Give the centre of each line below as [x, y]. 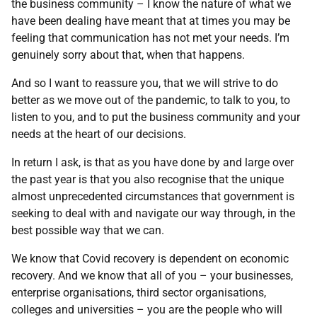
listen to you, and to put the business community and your [156, 117]
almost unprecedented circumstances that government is [153, 196]
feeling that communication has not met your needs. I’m [150, 38]
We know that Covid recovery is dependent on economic [150, 259]
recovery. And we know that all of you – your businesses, [152, 276]
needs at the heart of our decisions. [99, 134]
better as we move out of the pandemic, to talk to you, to [151, 100]
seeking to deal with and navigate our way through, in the [153, 213]
